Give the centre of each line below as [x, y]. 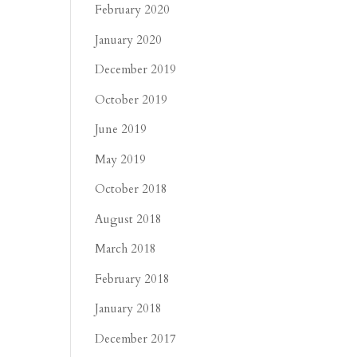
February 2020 [133, 10]
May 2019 [121, 159]
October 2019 [131, 99]
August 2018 [129, 219]
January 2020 [129, 39]
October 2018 [131, 189]
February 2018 [133, 279]
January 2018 [129, 308]
